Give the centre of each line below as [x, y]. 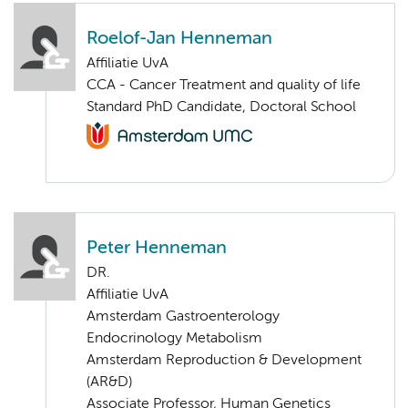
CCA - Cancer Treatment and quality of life [224, 85]
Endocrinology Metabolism [174, 339]
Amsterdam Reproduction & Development [224, 361]
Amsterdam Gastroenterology [183, 317]
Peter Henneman [157, 249]
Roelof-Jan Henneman [179, 38]
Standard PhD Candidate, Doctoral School [221, 107]
